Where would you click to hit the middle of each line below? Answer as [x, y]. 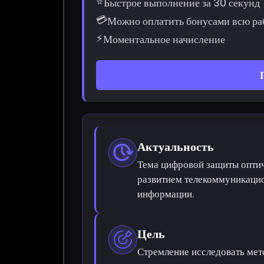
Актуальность [176, 146]
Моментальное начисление [164, 39]
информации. [166, 194]
